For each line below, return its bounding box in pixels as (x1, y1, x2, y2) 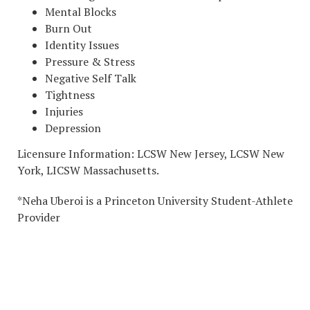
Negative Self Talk (45, 71, 136, 86)
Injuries (45, 104, 83, 119)
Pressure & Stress (45, 54, 135, 69)
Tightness (45, 87, 95, 102)
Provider (17, 209, 60, 225)
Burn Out (45, 21, 92, 36)
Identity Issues (45, 37, 119, 53)
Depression (45, 120, 101, 136)
